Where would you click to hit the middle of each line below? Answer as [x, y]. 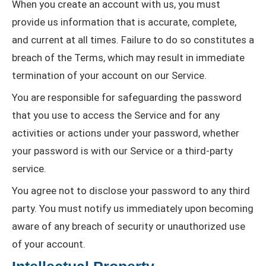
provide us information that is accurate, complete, [124, 22]
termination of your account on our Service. [109, 76]
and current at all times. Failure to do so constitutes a [133, 40]
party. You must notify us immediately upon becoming [133, 209]
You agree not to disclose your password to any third [131, 191]
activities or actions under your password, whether [126, 133]
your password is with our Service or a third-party [122, 151]
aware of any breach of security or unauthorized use [129, 227]
